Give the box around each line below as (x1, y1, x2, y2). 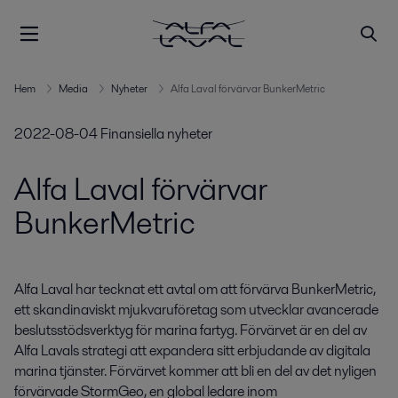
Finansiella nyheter (100, 123, 212, 144)
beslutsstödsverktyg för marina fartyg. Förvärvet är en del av (14, 320, 367, 341)
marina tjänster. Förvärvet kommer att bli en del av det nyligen (14, 361, 377, 382)
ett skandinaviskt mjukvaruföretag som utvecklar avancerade (14, 299, 378, 321)
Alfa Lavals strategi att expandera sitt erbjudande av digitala (14, 340, 370, 362)
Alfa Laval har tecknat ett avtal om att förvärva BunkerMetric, (14, 279, 376, 300)
